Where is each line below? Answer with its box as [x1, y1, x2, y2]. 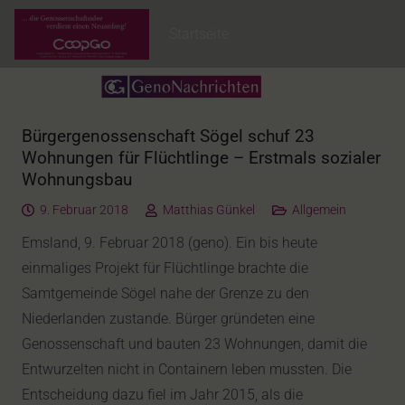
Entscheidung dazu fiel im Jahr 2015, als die [22, 386, 303, 403]
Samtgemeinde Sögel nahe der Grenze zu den [22, 285, 309, 302]
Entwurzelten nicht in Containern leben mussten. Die [22, 361, 352, 378]
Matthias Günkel [162, 202, 255, 218]
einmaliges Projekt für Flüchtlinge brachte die [22, 259, 308, 277]
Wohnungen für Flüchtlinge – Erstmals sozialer [22, 147, 381, 168]
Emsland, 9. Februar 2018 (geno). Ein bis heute [22, 234, 317, 251]
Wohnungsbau [22, 169, 132, 190]
